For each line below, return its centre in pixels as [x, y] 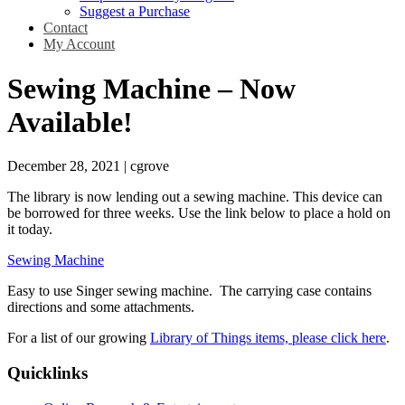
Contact [66, 28]
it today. [30, 230]
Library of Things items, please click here [268, 338]
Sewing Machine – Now [151, 88]
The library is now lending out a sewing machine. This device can [195, 197]
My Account [79, 44]
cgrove [150, 166]
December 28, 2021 [64, 166]
